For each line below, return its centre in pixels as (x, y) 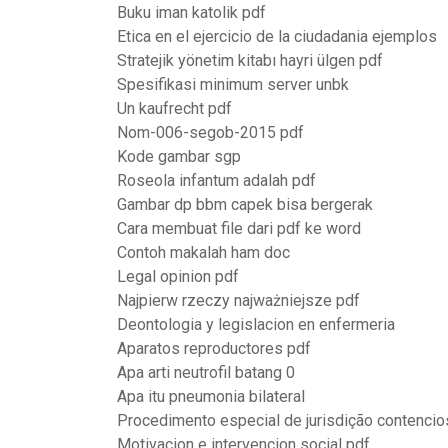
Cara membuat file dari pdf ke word (239, 228)
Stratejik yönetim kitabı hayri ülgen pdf (250, 60)
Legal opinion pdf (178, 276)
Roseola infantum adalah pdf (216, 180)
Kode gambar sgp (179, 156)
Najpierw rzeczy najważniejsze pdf (238, 300)
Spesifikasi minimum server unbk (233, 84)
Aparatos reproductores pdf (214, 348)
